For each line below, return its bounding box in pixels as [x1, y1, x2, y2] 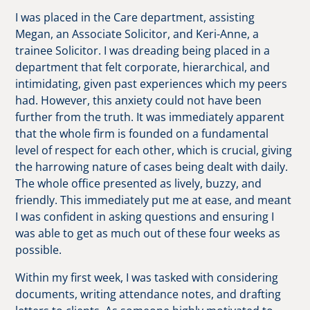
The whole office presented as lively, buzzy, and [15, 176, 262, 191]
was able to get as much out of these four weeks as [15, 226, 281, 241]
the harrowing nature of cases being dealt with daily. [15, 159, 289, 174]
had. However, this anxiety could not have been [15, 93, 262, 108]
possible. [15, 242, 62, 257]
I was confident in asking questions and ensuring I [15, 209, 275, 224]
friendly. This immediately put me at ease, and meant [15, 192, 292, 208]
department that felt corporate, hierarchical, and [15, 60, 271, 75]
